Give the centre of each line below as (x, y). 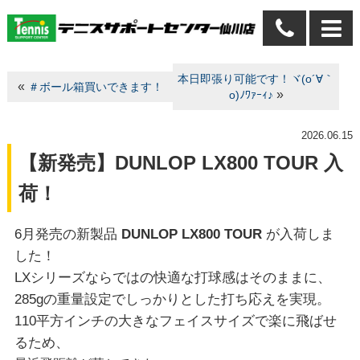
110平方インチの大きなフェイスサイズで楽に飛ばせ (175, 321)
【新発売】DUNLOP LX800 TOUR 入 (180, 162)
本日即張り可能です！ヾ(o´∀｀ (256, 79)
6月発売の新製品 (67, 234)
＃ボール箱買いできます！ (95, 87)
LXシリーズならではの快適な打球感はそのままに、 (172, 277)
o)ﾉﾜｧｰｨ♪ (251, 95)
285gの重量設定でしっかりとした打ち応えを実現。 (172, 299)
